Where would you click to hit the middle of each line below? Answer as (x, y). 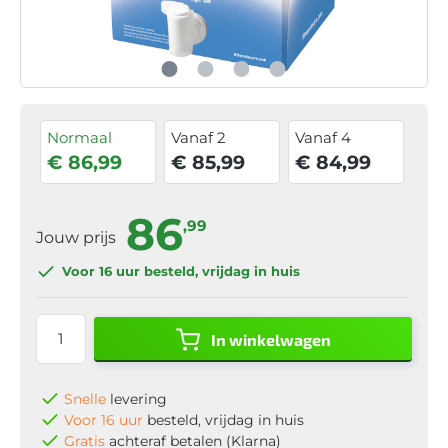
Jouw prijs (78, 237)
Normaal (79, 137)
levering (136, 398)
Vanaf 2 (199, 137)
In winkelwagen (270, 339)
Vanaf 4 (323, 137)
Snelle (85, 398)
